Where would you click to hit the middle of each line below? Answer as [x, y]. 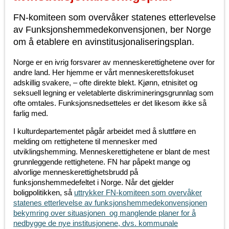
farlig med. [31, 113]
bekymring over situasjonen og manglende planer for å [105, 213]
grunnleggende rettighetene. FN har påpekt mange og [102, 162]
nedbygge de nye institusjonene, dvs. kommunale [96, 223]
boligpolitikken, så [44, 193]
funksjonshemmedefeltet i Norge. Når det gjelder [94, 182]
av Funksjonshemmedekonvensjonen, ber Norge [112, 30]
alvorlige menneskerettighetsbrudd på [76, 172]
